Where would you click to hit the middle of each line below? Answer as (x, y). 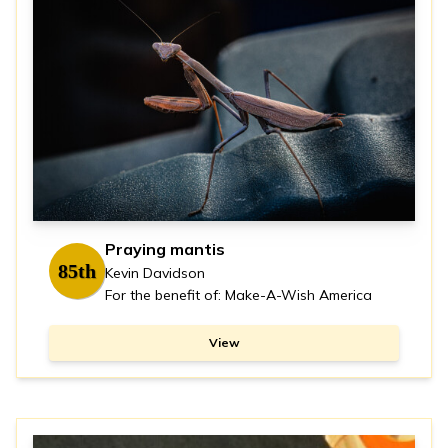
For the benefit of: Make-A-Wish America (238, 294)
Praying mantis (165, 248)
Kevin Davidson (155, 272)
